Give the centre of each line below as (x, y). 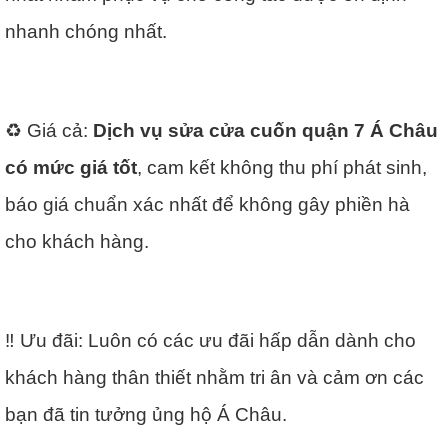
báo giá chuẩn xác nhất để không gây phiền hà (207, 204)
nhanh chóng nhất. (86, 31)
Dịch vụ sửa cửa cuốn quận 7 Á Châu (265, 130)
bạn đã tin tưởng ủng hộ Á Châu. (146, 414)
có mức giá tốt (71, 167)
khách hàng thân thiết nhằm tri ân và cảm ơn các (214, 377)
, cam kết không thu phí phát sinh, (282, 167)
